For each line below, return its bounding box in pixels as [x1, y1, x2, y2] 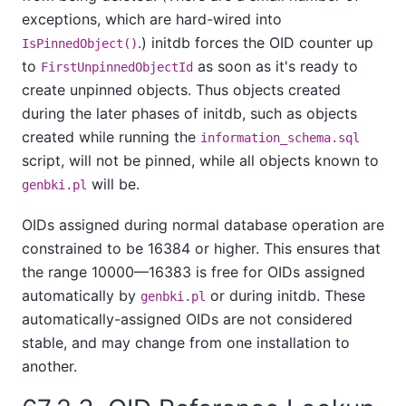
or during [206, 285, 277, 304]
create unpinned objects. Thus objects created [22, 81, 341, 100]
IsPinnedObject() [22, 36, 138, 52]
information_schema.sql [200, 130, 360, 146]
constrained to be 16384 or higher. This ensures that [22, 238, 381, 257]
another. [22, 356, 77, 375]
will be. [87, 175, 140, 194]
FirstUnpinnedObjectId [41, 60, 193, 75]
